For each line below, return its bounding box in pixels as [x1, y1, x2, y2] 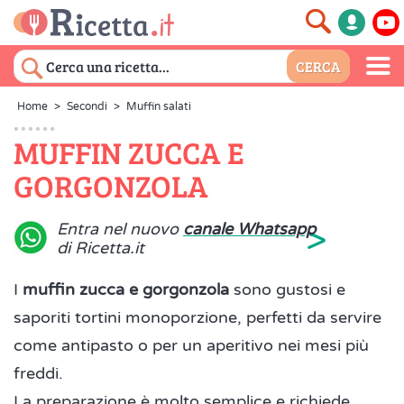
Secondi [67, 100, 107, 113]
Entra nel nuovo [57, 219, 183, 239]
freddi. [14, 363, 63, 383]
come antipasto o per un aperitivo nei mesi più [14, 335, 369, 355]
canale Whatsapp [183, 219, 316, 239]
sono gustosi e [229, 280, 345, 299]
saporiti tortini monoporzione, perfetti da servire [14, 308, 381, 327]
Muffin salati [126, 100, 191, 113]
